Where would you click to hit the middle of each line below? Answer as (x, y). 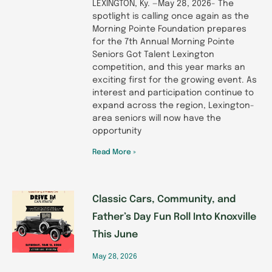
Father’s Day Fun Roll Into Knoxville (174, 217)
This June (115, 234)
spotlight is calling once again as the (171, 16)
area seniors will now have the (157, 118)
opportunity (117, 131)
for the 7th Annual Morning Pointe (163, 42)
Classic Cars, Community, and (164, 199)
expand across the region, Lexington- (173, 105)
